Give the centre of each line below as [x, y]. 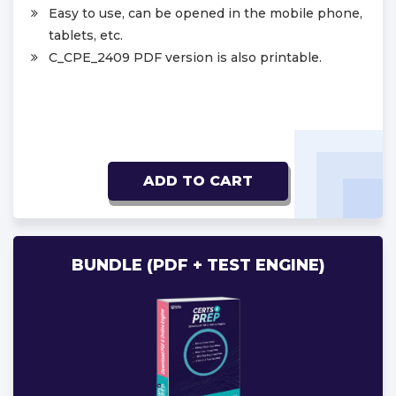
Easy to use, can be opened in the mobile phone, [206, 13]
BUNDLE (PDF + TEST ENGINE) [198, 265]
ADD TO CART [198, 180]
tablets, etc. [86, 35]
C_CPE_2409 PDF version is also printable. [185, 57]
